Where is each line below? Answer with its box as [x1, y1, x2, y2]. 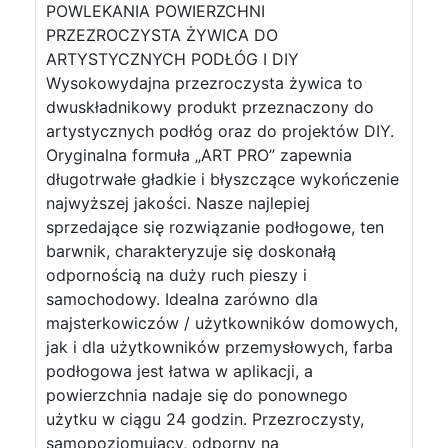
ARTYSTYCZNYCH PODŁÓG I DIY [46, 49, 299, 69]
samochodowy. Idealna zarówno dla [46, 289, 318, 309]
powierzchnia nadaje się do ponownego [46, 385, 348, 405]
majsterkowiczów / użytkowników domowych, [46, 313, 398, 333]
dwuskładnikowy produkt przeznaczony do [46, 97, 379, 117]
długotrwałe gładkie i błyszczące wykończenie [46, 169, 399, 189]
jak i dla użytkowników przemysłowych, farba [46, 337, 393, 357]
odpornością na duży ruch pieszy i [46, 265, 307, 285]
